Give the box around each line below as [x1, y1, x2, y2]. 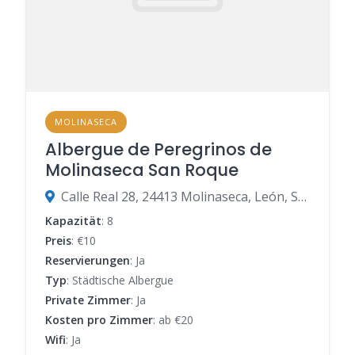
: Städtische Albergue [67, 272, 174, 288]
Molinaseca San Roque [45, 158, 239, 181]
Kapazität [45, 212, 101, 228]
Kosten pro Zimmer [45, 311, 153, 327]
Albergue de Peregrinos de [45, 137, 272, 161]
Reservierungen [45, 252, 130, 268]
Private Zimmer [45, 292, 131, 307]
